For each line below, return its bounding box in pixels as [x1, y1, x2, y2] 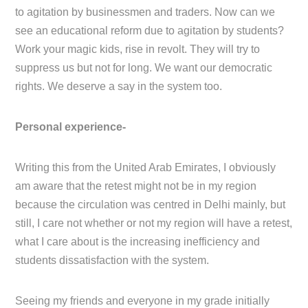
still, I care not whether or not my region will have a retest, [15, 217, 293, 230]
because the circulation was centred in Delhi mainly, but [15, 199, 286, 211]
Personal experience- [15, 121, 126, 133]
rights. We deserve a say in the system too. [15, 80, 223, 93]
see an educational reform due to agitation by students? [15, 25, 285, 37]
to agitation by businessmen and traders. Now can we [15, 6, 276, 19]
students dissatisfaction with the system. [15, 254, 210, 267]
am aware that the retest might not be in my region [15, 180, 257, 192]
